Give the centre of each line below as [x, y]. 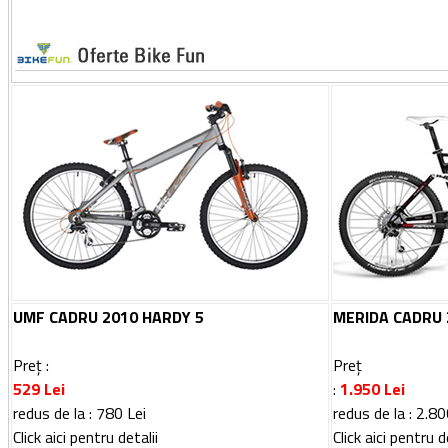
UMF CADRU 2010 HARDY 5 [108, 316]
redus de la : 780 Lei [79, 412]
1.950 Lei [372, 388]
